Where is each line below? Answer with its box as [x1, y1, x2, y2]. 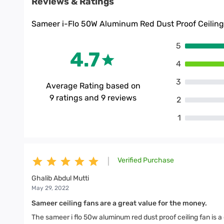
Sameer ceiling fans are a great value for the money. [31, 199, 207, 207]
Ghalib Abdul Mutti [31, 174, 89, 182]
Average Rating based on [45, 81, 140, 90]
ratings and [54, 93, 101, 102]
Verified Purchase [117, 156, 174, 164]
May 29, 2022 [31, 184, 69, 191]
